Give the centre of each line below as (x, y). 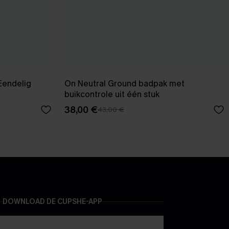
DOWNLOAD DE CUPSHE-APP (53, 202)
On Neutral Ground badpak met (124, 83)
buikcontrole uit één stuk (112, 94)
